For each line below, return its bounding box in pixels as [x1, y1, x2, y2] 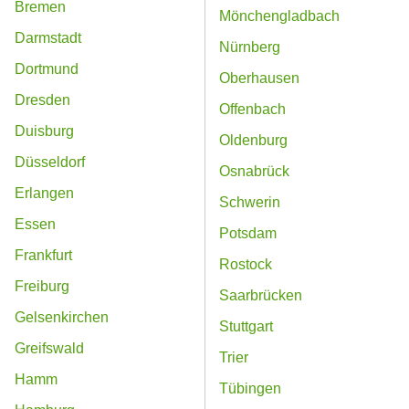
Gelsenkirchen [15, 309, 109, 326]
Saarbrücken [219, 288, 302, 304]
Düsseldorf [15, 154, 85, 171]
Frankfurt [15, 247, 72, 264]
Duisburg [15, 123, 74, 140]
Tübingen [219, 381, 281, 397]
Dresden [15, 92, 70, 109]
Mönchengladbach [219, 8, 340, 25]
